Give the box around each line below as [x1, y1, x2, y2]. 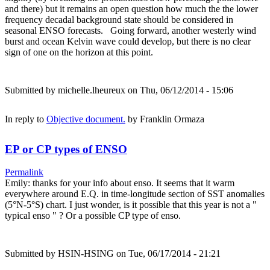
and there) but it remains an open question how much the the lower [5, 3, 258, 14]
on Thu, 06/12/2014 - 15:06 [125, 84, 233, 95]
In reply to [5, 113, 46, 124]
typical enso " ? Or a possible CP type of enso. [5, 210, 181, 221]
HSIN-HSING [58, 248, 114, 259]
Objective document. [46, 113, 125, 124]
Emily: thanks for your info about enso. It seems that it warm [5, 178, 234, 189]
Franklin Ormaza [140, 113, 204, 124]
